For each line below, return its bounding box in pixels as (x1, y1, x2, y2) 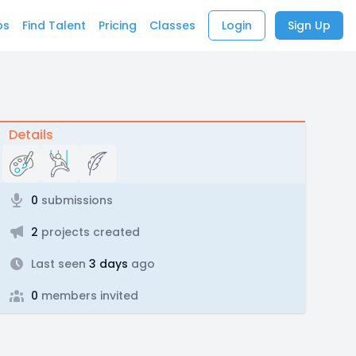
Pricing (99, 17, 137, 33)
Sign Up (288, 17, 331, 33)
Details (8, 126, 53, 144)
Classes (149, 17, 195, 33)
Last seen (30, 256, 86, 272)
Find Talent (22, 17, 86, 33)
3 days (85, 256, 128, 272)
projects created (37, 224, 140, 240)
